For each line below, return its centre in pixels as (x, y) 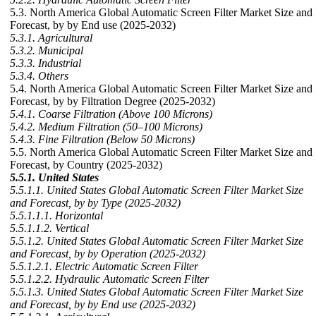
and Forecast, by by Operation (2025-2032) (108, 254)
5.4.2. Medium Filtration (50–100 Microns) (106, 127)
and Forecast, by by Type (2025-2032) (95, 203)
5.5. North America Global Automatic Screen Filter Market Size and (161, 152)
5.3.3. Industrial (45, 63)
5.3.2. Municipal (47, 50)
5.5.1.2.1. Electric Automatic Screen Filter (104, 266)
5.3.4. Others (39, 76)
